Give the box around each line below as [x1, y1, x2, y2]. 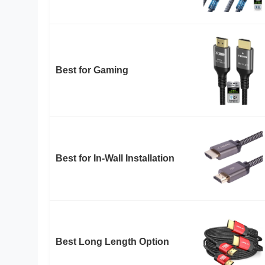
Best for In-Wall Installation [56, 153, 174, 163]
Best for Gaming [56, 64, 128, 75]
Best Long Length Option [56, 236, 169, 247]
